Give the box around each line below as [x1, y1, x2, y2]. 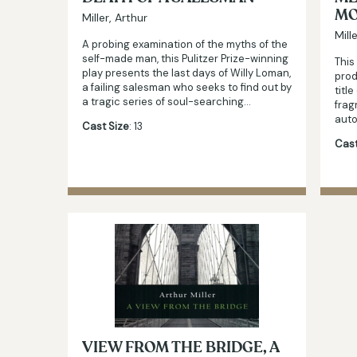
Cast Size [82, 119, 129, 133]
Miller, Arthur [82, 10, 147, 25]
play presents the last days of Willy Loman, [82, 65, 291, 80]
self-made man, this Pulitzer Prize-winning [82, 51, 288, 65]
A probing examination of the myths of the [82, 37, 288, 51]
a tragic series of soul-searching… [82, 94, 251, 108]
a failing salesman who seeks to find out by [82, 80, 292, 94]
